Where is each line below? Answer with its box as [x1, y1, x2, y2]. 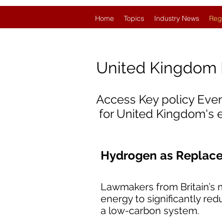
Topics [124, 14, 144, 23]
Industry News [154, 14, 199, 23]
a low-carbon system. [101, 205, 199, 217]
